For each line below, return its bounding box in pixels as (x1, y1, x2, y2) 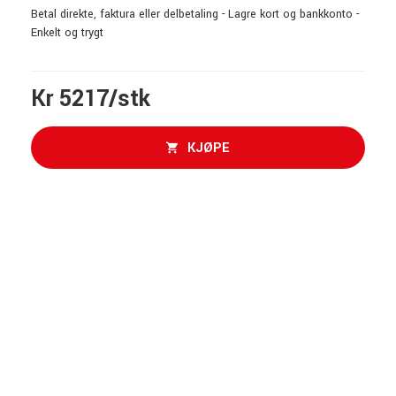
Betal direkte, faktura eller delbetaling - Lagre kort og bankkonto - (31, 6, 359, 22)
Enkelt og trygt (31, 25, 103, 41)
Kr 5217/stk (31, 83, 150, 115)
